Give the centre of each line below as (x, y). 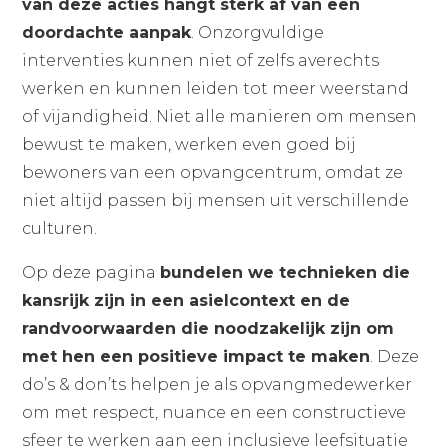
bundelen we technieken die (285, 272)
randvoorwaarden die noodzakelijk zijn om (208, 328)
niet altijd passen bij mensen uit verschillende (216, 200)
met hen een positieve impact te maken (196, 356)
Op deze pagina (91, 272)
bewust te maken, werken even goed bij (189, 144)
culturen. (62, 228)
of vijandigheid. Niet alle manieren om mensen (220, 116)
